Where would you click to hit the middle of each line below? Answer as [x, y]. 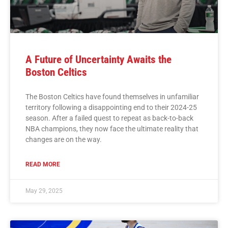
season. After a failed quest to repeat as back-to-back [109, 118]
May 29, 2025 [44, 191]
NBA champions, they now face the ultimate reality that [112, 129]
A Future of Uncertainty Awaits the [98, 59]
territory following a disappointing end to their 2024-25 [111, 107]
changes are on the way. [64, 139]
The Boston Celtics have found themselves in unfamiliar [112, 96]
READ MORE [43, 164]
